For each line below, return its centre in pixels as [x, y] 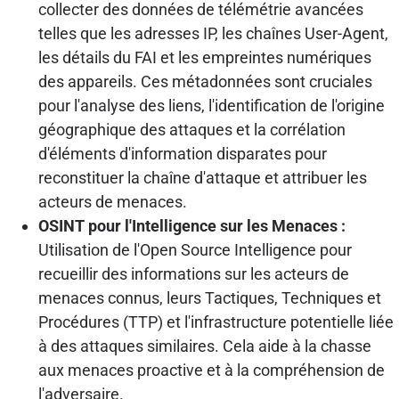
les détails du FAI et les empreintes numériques [204, 57]
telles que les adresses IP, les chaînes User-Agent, [213, 33]
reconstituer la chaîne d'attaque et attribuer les [202, 177]
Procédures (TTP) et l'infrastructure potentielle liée [216, 322]
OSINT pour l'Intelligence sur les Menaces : [191, 225]
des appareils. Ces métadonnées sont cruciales [205, 81]
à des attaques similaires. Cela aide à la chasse [204, 346]
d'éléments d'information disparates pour [182, 153]
